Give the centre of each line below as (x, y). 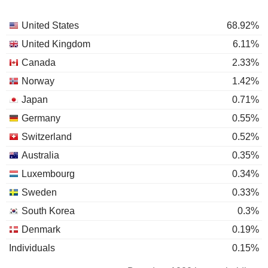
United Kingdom (56, 44)
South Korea (48, 211)
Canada (39, 63)
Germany (41, 118)
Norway (38, 81)
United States (50, 25)
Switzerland (47, 137)
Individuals (32, 248)
